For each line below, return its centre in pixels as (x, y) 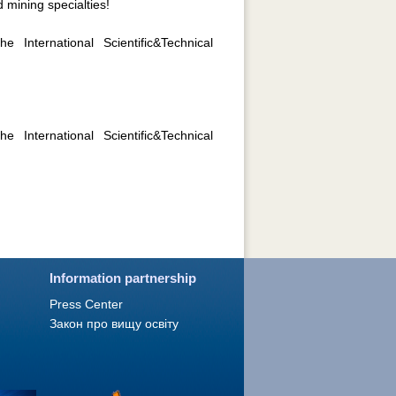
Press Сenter (86, 304)
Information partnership (123, 278)
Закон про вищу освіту (114, 324)
